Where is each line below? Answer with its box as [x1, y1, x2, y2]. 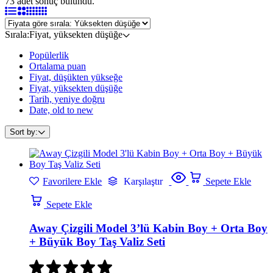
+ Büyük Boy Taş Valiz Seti [29, 235, 165, 248]
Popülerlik [29, 49, 69, 60]
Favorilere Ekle [43, 175, 102, 186]
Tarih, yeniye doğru [29, 93, 105, 104]
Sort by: [10, 127, 38, 136]
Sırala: [5, 29, 29, 40]
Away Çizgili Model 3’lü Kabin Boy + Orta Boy [29, 221, 268, 235]
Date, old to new [29, 104, 93, 115]
